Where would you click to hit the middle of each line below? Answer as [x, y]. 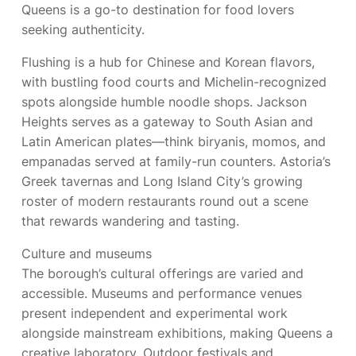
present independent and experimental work [155, 313]
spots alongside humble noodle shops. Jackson [164, 102]
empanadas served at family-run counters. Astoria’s [176, 161]
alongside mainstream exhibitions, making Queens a [177, 333]
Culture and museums [87, 253]
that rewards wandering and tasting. [130, 221]
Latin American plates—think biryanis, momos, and [174, 141]
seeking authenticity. [83, 29]
